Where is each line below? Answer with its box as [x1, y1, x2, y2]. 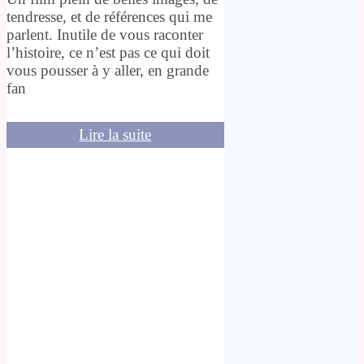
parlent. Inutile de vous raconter [6, 26, 203, 44]
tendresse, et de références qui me [6, 8, 212, 26]
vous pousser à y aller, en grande [6, 62, 209, 80]
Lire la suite [79, 126, 152, 144]
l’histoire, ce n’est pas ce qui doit [6, 44, 210, 62]
